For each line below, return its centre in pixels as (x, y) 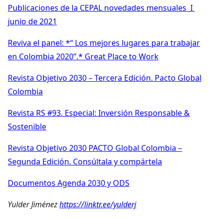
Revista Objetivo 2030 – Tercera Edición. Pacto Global (105, 78)
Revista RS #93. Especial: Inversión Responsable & (99, 113)
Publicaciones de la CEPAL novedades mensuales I (101, 8)
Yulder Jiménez (34, 204)
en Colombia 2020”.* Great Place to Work (83, 56)
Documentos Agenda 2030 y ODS (69, 183)
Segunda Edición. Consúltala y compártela (85, 161)
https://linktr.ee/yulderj (98, 204)
